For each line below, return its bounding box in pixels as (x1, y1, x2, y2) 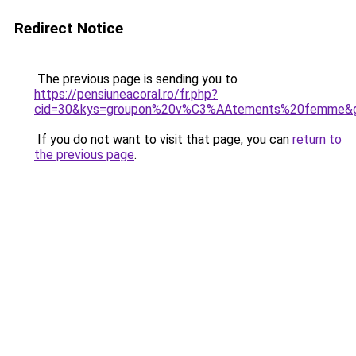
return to (292, 132, 342, 147)
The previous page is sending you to (34, 72, 238, 87)
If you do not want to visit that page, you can (34, 132, 292, 147)
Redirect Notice (14, 19, 123, 37)
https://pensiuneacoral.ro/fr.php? (34, 87, 218, 102)
